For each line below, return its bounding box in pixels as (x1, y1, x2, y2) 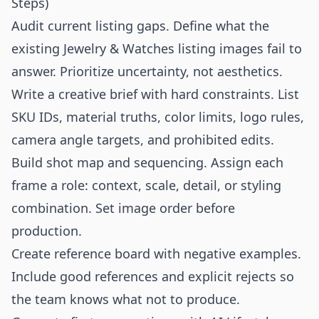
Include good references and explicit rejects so (11, 268, 294, 285)
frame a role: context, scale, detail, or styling (11, 177, 281, 194)
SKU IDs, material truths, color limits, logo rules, (11, 108, 304, 125)
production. (11, 222, 82, 239)
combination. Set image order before (11, 199, 235, 216)
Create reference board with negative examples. (11, 245, 301, 262)
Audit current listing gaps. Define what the (11, 17, 269, 34)
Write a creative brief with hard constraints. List (11, 85, 299, 103)
